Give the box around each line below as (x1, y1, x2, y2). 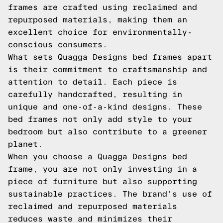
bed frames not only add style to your (8, 115, 192, 123)
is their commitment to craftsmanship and (8, 65, 207, 74)
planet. (8, 140, 43, 148)
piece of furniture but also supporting (8, 177, 197, 186)
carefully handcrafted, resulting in (8, 90, 182, 99)
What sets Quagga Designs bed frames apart (8, 53, 212, 61)
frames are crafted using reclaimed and (8, 3, 197, 11)
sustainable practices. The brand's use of (8, 190, 212, 198)
